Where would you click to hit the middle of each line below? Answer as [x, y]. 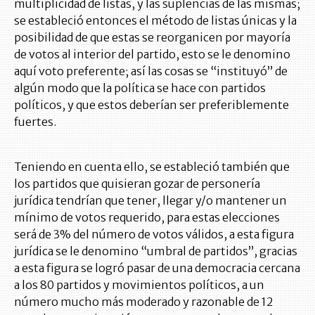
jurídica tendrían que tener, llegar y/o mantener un [150, 201]
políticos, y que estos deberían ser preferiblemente [152, 105]
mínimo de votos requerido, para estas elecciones [147, 218]
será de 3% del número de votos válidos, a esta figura [154, 234]
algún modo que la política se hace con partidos [140, 88]
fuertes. [35, 122]
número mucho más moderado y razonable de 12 [143, 302]
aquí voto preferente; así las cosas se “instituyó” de [151, 71]
